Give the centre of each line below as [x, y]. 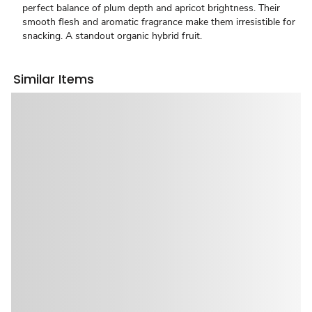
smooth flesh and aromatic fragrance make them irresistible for [159, 22]
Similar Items [54, 79]
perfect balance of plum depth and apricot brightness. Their [151, 8]
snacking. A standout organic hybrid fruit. [112, 36]
